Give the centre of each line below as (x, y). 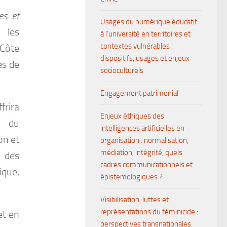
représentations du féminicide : (149, 212)
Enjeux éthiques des (132, 116)
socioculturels (122, 70)
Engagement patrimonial (139, 93)
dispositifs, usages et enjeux (145, 58)
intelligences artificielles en (142, 128)
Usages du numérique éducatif (149, 22)
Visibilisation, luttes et (135, 200)
